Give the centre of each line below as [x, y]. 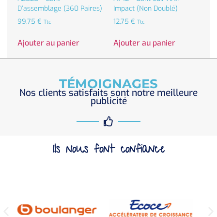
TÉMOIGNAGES [108, 84]
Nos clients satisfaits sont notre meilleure [108, 93]
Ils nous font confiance [108, 151]
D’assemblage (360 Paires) [60, 9]
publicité [108, 101]
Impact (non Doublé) [146, 9]
